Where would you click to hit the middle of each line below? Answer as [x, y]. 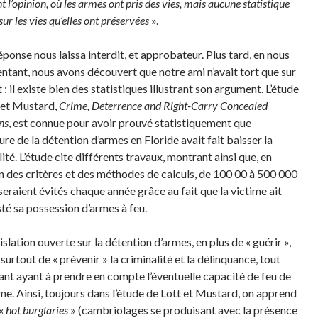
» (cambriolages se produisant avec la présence [182, 310]
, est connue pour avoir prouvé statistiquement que [130, 122]
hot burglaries [37, 310]
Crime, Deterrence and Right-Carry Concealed [163, 105]
